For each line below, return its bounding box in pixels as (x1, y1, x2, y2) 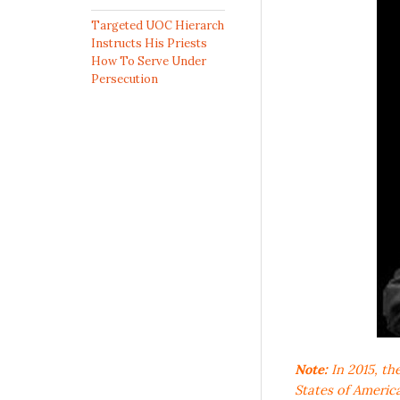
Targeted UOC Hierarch (91, 18, 224, 34)
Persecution (91, 71, 158, 87)
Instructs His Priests (91, 36, 207, 52)
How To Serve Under (91, 54, 206, 70)
